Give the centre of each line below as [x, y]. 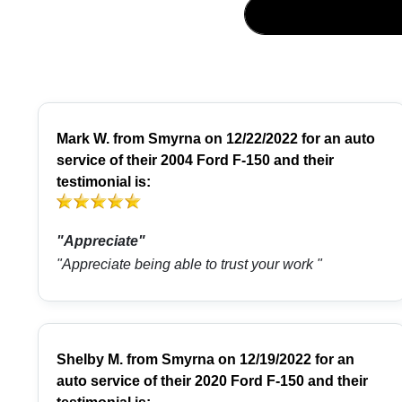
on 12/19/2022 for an [284, 360]
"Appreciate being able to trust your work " [189, 265]
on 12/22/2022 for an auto [288, 139]
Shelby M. [90, 360]
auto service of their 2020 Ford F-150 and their [212, 381]
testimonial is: [104, 182]
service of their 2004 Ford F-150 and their [195, 161]
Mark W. [83, 139]
